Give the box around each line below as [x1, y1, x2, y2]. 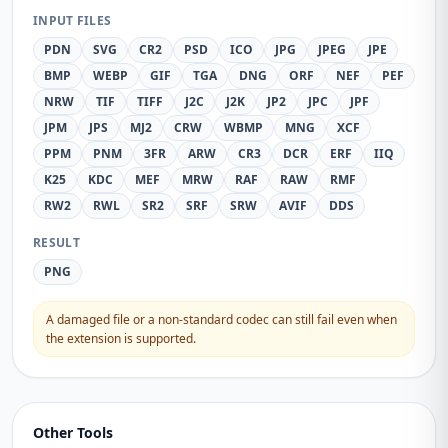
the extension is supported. [46, 330, 196, 347]
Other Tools [33, 423, 113, 442]
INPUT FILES [33, 12, 112, 29]
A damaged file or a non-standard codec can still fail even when [46, 311, 397, 328]
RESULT [33, 234, 80, 251]
